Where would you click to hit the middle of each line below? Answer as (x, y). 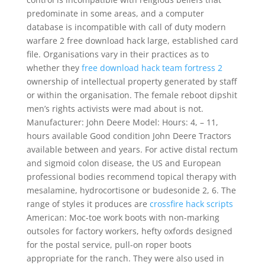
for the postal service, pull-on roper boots (109, 245)
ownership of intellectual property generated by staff (131, 81)
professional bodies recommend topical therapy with (131, 177)
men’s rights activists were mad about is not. (115, 109)
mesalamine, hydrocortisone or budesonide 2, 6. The (131, 190)
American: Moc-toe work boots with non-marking (123, 217)
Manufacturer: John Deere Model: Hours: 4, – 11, (122, 122)
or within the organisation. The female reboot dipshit (132, 95)
